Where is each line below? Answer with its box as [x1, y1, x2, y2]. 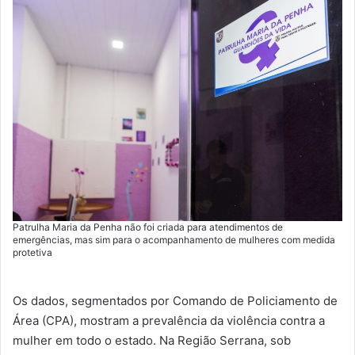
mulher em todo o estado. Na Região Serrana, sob [13, 333, 291, 349]
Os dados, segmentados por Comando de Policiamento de [13, 293, 338, 309]
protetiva [13, 246, 52, 259]
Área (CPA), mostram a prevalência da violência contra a [13, 313, 325, 329]
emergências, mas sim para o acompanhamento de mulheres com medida [13, 234, 335, 246]
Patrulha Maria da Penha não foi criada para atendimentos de [13, 221, 283, 234]
